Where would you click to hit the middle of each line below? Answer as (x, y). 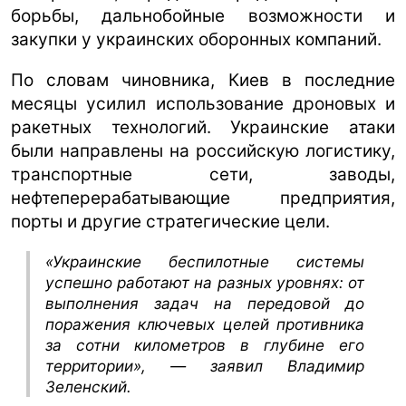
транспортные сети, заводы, (203, 174)
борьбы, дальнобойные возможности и (203, 15)
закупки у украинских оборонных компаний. (196, 39)
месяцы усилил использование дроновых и (203, 103)
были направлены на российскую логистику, (203, 150)
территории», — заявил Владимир (205, 365)
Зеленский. (89, 386)
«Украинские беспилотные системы (205, 261)
